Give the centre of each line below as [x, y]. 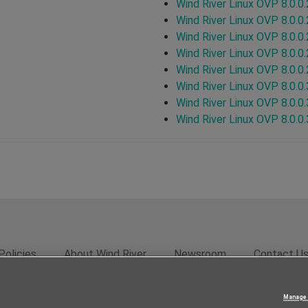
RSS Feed [132, 292]
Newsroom [200, 254]
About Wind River [105, 254]
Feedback [69, 292]
